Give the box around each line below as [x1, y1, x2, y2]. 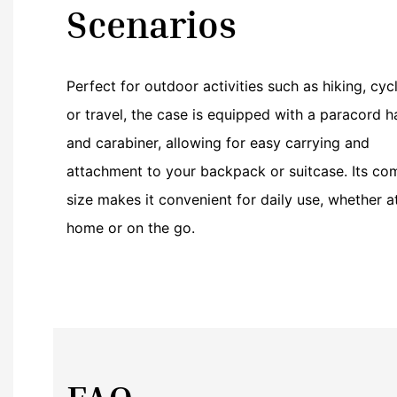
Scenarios [66, 2, 237, 47]
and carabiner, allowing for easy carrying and [66, 134, 370, 152]
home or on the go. [66, 219, 195, 237]
